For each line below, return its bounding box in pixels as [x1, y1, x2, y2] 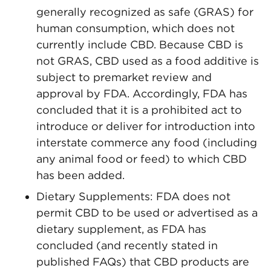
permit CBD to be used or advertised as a [36, 206, 258, 219]
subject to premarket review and [36, 71, 212, 83]
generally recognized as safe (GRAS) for [36, 5, 253, 18]
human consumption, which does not [36, 22, 235, 34]
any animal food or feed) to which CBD [36, 152, 247, 165]
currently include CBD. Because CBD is [36, 38, 243, 51]
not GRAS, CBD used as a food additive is [36, 54, 259, 67]
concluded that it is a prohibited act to [36, 103, 242, 116]
